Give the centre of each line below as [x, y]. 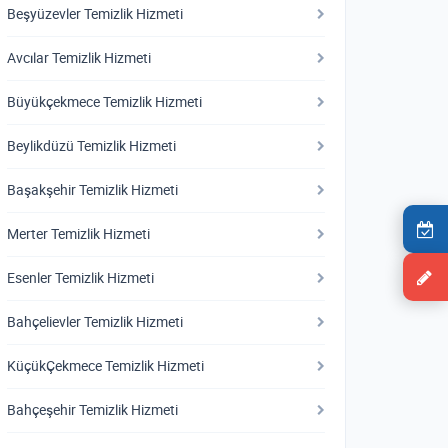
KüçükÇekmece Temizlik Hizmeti [105, 366]
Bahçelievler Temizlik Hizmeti [95, 322]
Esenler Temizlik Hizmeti [80, 278]
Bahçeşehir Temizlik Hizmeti [92, 410]
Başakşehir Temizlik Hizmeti [92, 190]
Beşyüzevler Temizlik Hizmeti [95, 14]
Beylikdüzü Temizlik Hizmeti [91, 146]
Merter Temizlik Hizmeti [78, 234]
